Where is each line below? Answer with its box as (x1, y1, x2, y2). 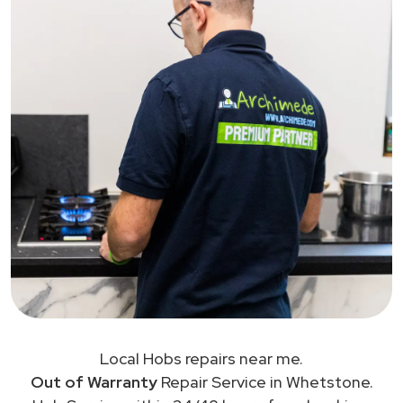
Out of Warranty (30, 371, 157, 392)
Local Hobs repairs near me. (100, 347, 303, 369)
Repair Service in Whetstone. (157, 371, 373, 392)
